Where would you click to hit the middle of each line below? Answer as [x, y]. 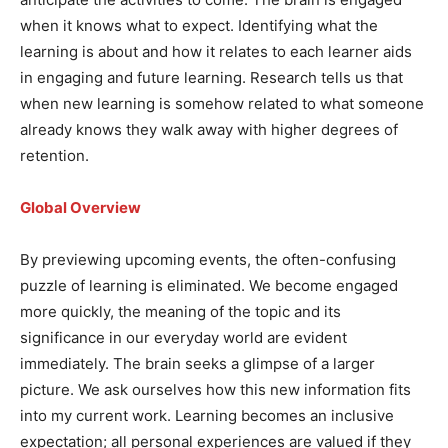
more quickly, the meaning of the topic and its [180, 311]
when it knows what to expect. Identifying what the [199, 25]
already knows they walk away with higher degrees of [209, 129]
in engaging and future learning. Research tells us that [211, 77]
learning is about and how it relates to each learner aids [216, 51]
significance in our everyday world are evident [183, 337]
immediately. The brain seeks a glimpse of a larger [197, 363]
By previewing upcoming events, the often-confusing [208, 259]
